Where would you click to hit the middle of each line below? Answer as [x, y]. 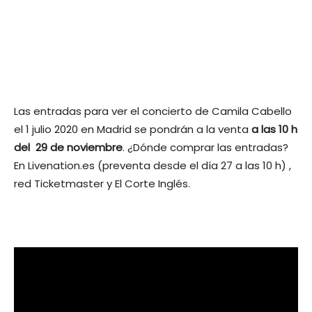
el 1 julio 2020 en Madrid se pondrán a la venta [133, 130]
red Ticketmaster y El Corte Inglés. [103, 184]
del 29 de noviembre [68, 148]
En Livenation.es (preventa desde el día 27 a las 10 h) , [153, 166]
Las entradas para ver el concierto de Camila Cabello [153, 111]
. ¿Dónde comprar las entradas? [205, 148]
